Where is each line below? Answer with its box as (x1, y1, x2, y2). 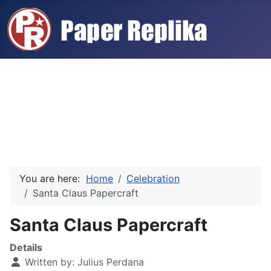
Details (10, 241, 42, 253)
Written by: (22, 256, 77, 268)
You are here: (19, 172, 86, 184)
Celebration (126, 172, 180, 184)
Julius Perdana (77, 256, 144, 268)
